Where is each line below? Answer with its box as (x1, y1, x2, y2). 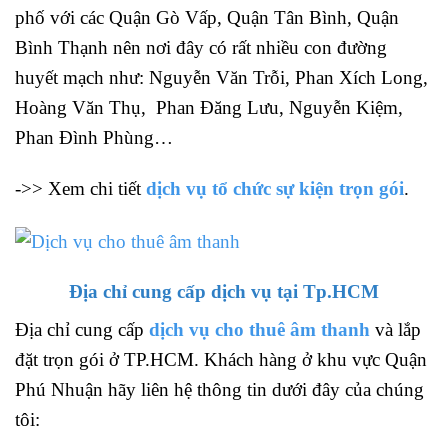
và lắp (370, 319, 421, 341)
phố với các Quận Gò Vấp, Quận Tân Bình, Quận (15, 7, 399, 29)
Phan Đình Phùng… (15, 127, 173, 149)
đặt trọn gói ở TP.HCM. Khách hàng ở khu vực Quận (15, 349, 427, 371)
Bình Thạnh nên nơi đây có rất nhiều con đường (15, 37, 387, 59)
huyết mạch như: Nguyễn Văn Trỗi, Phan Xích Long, (15, 67, 428, 89)
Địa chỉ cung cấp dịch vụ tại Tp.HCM (69, 281, 379, 303)
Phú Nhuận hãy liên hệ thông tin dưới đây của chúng (15, 379, 424, 401)
